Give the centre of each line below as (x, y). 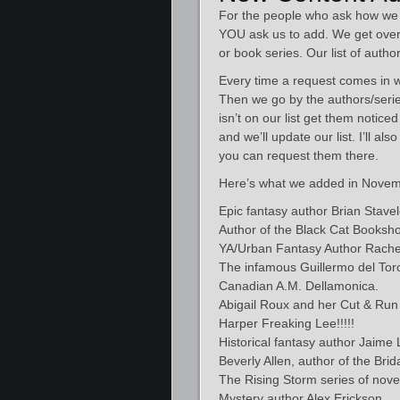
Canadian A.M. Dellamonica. (299, 286)
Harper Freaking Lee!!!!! (287, 323)
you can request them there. (299, 155)
